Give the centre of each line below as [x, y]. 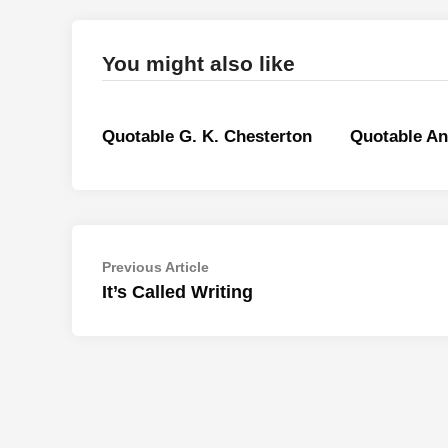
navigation [161, 300]
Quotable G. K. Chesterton [207, 136]
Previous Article [155, 267]
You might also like [198, 63]
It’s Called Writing [177, 292]
